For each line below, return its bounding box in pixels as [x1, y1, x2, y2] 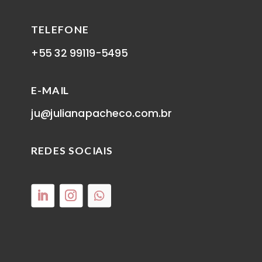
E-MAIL [31, 83, 70, 96]
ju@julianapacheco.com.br [31, 106, 173, 121]
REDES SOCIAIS [31, 144, 113, 157]
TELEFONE [31, 23, 89, 36]
